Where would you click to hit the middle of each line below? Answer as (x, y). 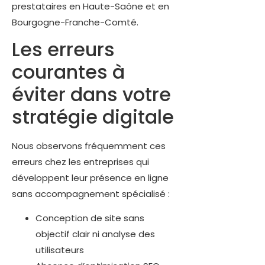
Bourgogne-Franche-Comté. (75, 22)
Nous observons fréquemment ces (89, 146)
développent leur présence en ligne (90, 178)
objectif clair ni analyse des (95, 234)
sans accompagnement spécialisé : (91, 194)
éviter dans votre (91, 95)
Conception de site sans (90, 218)
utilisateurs (60, 250)
